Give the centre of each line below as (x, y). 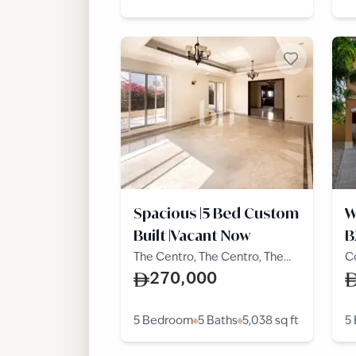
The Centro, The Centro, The (209, 257)
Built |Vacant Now (192, 235)
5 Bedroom (163, 321)
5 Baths (218, 321)
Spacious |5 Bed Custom (216, 213)
